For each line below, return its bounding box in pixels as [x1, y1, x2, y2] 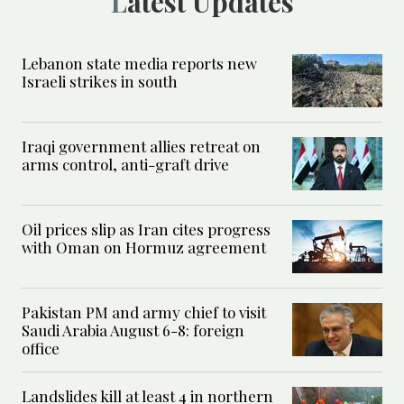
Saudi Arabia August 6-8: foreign [22, 320, 244, 341]
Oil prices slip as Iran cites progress [22, 219, 271, 240]
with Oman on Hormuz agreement [22, 237, 266, 258]
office [22, 338, 60, 359]
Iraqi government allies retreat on [22, 136, 261, 157]
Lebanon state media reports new [22, 53, 257, 74]
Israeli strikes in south [22, 71, 178, 92]
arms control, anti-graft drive [22, 154, 229, 175]
